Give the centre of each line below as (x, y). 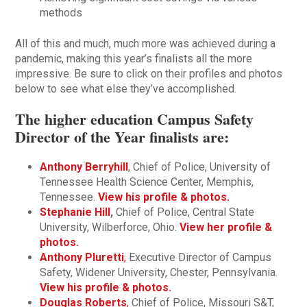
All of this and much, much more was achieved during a (146, 44)
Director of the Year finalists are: (122, 137)
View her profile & (226, 228)
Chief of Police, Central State (184, 212)
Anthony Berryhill (84, 167)
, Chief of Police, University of (200, 167)
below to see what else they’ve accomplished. (126, 89)
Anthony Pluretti (82, 258)
